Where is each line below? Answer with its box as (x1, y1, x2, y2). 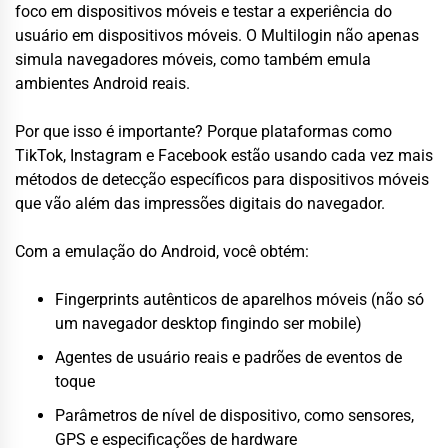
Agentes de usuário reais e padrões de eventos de (55, 347, 402, 367)
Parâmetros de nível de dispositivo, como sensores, (55, 405, 414, 425)
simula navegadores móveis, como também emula (15, 49, 371, 69)
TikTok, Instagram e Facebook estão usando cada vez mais (15, 145, 433, 165)
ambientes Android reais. (15, 73, 190, 93)
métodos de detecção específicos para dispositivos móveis (15, 169, 429, 189)
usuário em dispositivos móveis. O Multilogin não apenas (15, 25, 419, 45)
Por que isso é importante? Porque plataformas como (15, 121, 392, 141)
